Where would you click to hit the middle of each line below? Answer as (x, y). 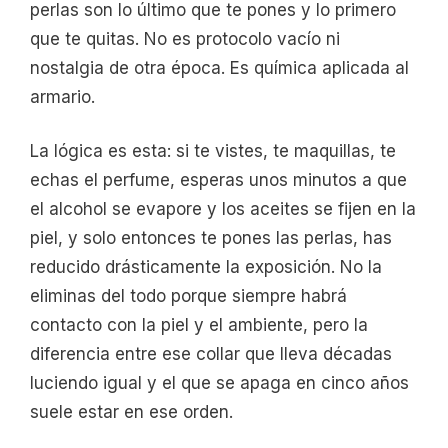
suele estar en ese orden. (131, 412)
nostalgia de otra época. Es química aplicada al (219, 67)
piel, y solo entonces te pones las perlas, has (211, 238)
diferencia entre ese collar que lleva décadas (211, 354)
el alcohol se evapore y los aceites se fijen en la (223, 209)
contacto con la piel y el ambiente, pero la (199, 325)
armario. (62, 96)
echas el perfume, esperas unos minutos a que (218, 180)
